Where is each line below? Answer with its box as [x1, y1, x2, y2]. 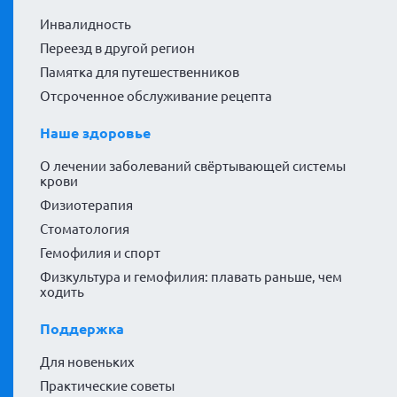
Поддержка [40, 320, 124, 337]
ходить [40, 284, 84, 300]
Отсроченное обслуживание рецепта [40, 88, 272, 104]
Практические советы [40, 378, 175, 393]
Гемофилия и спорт [40, 245, 160, 261]
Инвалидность [40, 16, 131, 32]
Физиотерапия [40, 197, 133, 213]
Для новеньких [40, 354, 135, 370]
